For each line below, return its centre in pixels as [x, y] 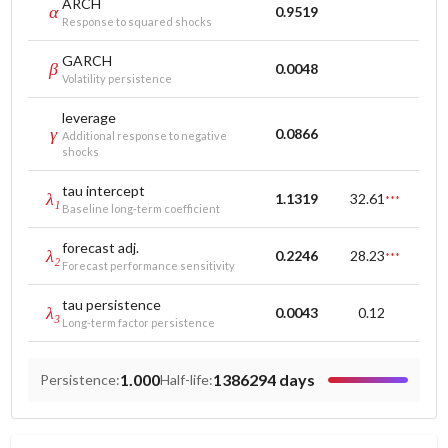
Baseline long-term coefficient [141, 208]
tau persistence [112, 304]
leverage [89, 117]
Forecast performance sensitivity [149, 265]
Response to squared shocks [137, 21]
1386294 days [264, 379]
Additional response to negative [145, 135]
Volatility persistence [117, 78]
